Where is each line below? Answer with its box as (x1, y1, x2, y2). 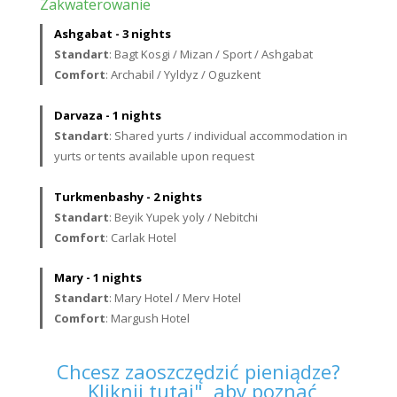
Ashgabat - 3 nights (54, 26, 172, 42)
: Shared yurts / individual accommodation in (109, 127, 348, 144)
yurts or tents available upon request (54, 147, 255, 164)
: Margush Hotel (105, 310, 191, 327)
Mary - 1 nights (54, 269, 143, 286)
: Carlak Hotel (105, 229, 177, 245)
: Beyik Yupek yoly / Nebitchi (109, 208, 259, 225)
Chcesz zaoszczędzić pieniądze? (56, 358, 340, 385)
